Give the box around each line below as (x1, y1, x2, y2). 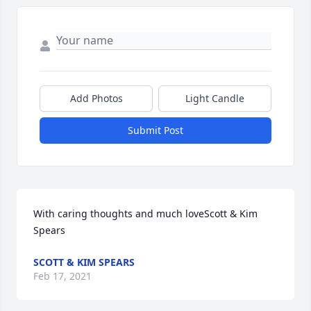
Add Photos (69, 92, 123, 106)
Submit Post (128, 124, 183, 137)
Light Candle (185, 92, 244, 106)
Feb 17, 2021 (33, 269, 92, 283)
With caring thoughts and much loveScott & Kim (33, 207, 258, 221)
